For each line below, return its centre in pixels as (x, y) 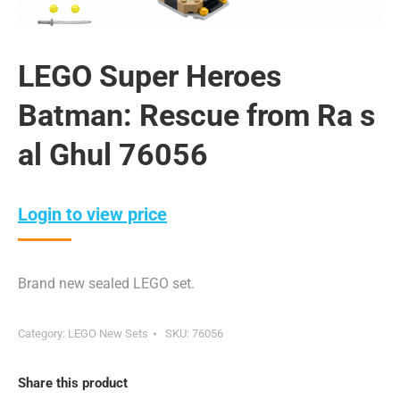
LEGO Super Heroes (150, 76)
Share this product (73, 383)
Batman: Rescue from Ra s (196, 116)
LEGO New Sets (108, 334)
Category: (43, 334)
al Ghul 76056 (113, 155)
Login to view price (92, 215)
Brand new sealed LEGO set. (106, 284)
